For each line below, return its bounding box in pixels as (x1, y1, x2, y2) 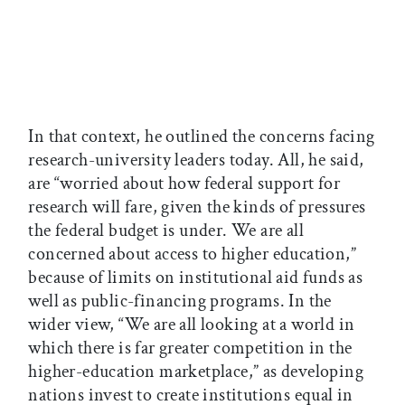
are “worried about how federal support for (28, 171, 341, 195)
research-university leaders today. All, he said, (28, 147, 364, 172)
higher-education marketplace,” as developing (28, 359, 363, 383)
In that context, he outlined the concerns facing (28, 124, 375, 148)
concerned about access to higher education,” (28, 241, 356, 266)
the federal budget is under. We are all (28, 218, 304, 242)
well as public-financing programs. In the (28, 288, 332, 313)
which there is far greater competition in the (28, 335, 353, 360)
